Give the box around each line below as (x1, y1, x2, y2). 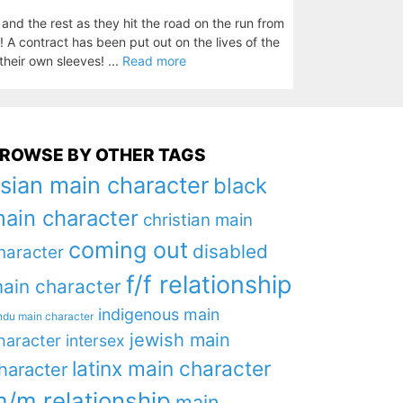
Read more (122, 53, 186, 68)
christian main (142, 210, 253, 230)
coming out (67, 237, 188, 264)
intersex (65, 331, 125, 350)
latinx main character (71, 356, 271, 381)
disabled (192, 240, 268, 263)
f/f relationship (125, 270, 291, 300)
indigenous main (97, 305, 219, 324)
